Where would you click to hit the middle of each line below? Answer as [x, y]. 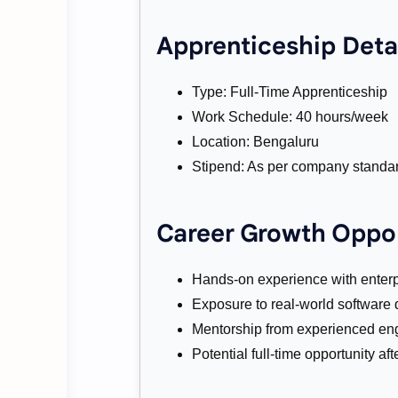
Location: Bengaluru [255, 141]
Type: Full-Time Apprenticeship [290, 92]
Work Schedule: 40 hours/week [290, 116]
